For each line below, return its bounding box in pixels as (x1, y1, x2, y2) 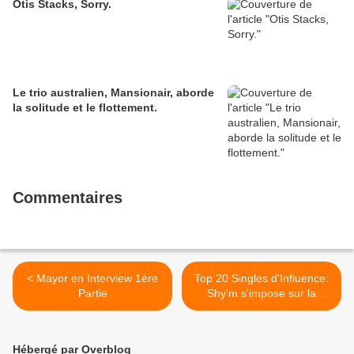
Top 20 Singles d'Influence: (194, 272, 329, 285)
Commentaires (13, 189, 122, 207)
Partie (77, 287, 107, 300)
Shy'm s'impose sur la (207, 287, 316, 300)
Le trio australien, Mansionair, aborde (13, 86, 214, 100)
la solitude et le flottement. (13, 101, 157, 115)
